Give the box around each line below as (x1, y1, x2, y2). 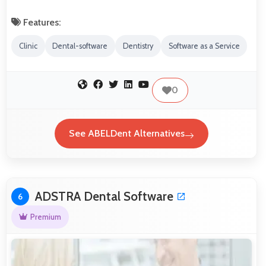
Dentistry (122, 42, 153, 51)
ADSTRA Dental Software (35, 188, 173, 204)
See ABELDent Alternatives (69, 128, 185, 140)
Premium (30, 212, 61, 221)
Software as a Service (168, 42, 240, 51)
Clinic (18, 42, 37, 51)
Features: (21, 17, 61, 28)
